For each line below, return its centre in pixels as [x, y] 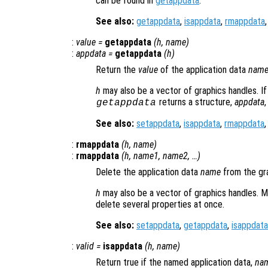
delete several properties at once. [160, 204]
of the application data [203, 69]
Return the [117, 69]
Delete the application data [148, 172]
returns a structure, [195, 102]
